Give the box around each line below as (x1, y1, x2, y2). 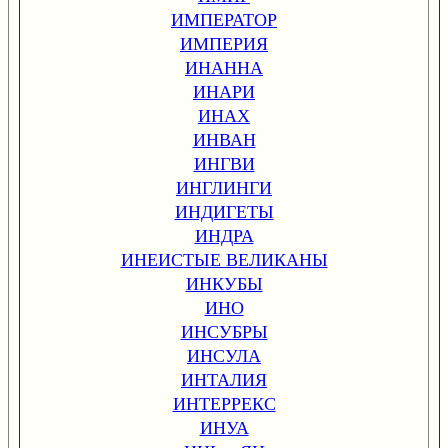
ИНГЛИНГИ (176, 175, 272, 199)
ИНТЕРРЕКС (172, 391, 276, 415)
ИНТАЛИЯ (181, 367, 267, 391)
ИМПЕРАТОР (171, 7, 277, 31)
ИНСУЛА (187, 343, 261, 367)
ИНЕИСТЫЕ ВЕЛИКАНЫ (120, 247, 328, 271)
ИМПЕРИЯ (180, 31, 268, 55)
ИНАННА (185, 55, 263, 79)
